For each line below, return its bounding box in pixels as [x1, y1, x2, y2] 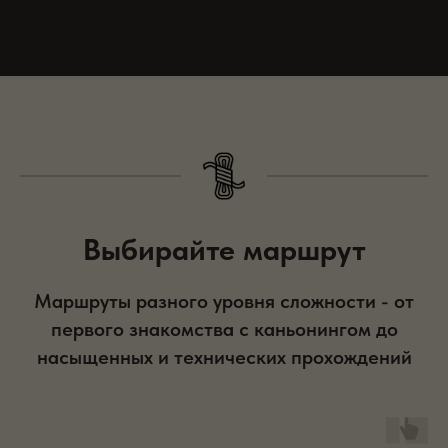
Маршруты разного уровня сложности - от [34, 289, 414, 313]
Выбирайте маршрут [82, 231, 366, 267]
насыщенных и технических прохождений [36, 345, 412, 369]
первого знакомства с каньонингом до [50, 317, 398, 341]
